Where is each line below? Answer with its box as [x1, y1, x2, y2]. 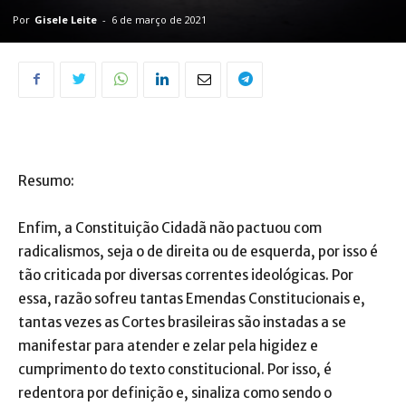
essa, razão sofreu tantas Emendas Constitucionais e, [18, 289, 365, 307]
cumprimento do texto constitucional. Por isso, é [18, 360, 332, 378]
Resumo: [18, 171, 74, 189]
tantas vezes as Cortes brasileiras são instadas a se [18, 313, 346, 331]
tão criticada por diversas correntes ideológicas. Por [18, 266, 353, 284]
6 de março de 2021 [111, 12, 207, 26]
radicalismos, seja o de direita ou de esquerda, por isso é [18, 242, 378, 260]
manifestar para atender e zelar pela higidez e [18, 336, 318, 354]
